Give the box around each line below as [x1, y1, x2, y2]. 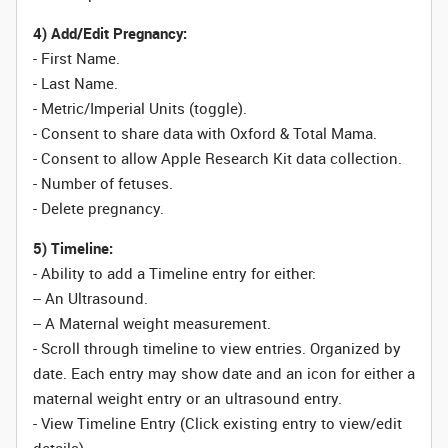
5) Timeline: [33, 238, 113, 258]
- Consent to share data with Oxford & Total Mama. [33, 123, 377, 143]
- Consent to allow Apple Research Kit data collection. [33, 148, 402, 168]
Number [41, 173, 96, 193]
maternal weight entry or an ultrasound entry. [33, 388, 342, 408]
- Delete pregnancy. [33, 198, 164, 218]
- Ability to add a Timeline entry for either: [33, 263, 316, 283]
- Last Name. [33, 73, 118, 93]
